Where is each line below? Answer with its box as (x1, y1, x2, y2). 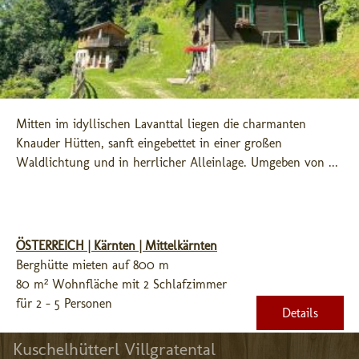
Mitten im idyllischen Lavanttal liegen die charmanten (16, 116, 306, 131)
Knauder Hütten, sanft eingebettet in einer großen (16, 135, 282, 151)
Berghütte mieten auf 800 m (16, 257, 169, 272)
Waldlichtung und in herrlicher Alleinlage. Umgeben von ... (16, 155, 338, 170)
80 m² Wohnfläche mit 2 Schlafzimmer (16, 276, 227, 292)
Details (282, 305, 318, 321)
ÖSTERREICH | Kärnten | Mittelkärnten (16, 238, 217, 253)
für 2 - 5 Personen (16, 296, 112, 311)
